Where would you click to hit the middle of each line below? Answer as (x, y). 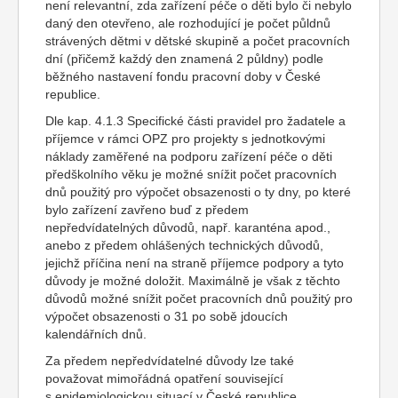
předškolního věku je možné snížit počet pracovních (191, 174)
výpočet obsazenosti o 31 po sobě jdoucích (167, 316)
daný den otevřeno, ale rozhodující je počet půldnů (188, 23)
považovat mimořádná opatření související (164, 378)
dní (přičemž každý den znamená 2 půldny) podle (184, 59)
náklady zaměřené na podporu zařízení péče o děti (189, 156)
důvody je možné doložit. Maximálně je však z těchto (193, 281)
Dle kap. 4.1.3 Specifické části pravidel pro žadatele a (195, 121)
